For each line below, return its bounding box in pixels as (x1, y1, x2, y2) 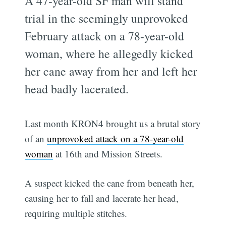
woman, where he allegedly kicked (25, 45, 194, 62)
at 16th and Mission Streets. (53, 147, 163, 160)
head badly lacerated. (25, 80, 129, 97)
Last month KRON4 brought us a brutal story (25, 117, 201, 130)
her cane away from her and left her (25, 63, 198, 79)
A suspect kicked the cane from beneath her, (25, 177, 195, 190)
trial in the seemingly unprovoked (25, 10, 189, 26)
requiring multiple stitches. (25, 207, 128, 220)
